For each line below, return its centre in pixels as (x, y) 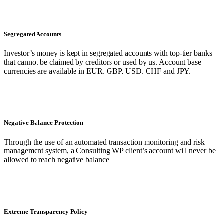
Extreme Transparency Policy (46, 212)
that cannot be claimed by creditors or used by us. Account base (103, 62)
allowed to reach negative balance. (57, 160)
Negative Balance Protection (44, 122)
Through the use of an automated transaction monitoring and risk (104, 142)
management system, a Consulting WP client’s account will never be (110, 151)
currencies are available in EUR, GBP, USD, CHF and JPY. (97, 71)
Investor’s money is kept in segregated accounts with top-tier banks (108, 53)
